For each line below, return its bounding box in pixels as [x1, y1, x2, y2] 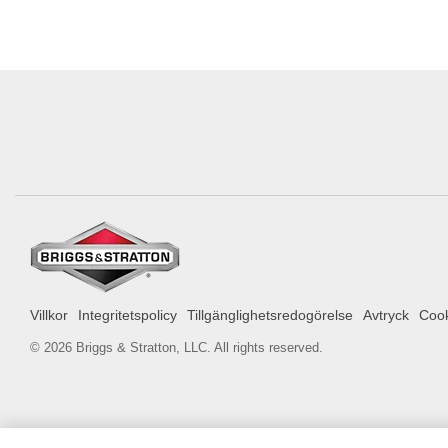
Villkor [30, 306, 68, 323]
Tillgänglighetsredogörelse [187, 306, 353, 323]
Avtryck [363, 306, 409, 323]
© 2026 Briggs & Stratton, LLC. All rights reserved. [30, 339, 323, 355]
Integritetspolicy [78, 306, 177, 323]
